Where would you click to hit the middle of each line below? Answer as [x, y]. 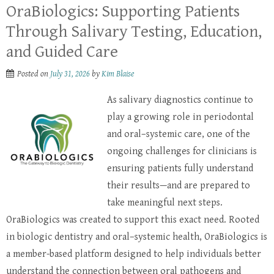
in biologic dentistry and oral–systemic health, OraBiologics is [137, 237]
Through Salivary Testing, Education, [134, 31]
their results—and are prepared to [179, 185]
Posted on [34, 74]
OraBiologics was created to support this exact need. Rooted [133, 220]
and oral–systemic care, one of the [179, 134]
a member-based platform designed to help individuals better [134, 254]
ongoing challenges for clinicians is [182, 151]
